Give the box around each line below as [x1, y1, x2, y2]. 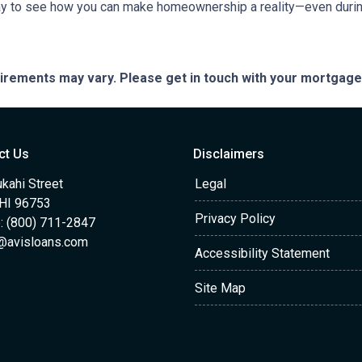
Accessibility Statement [195, 246, 330, 261]
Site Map [195, 280, 246, 296]
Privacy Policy [195, 211, 276, 226]
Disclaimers [193, 146, 264, 162]
